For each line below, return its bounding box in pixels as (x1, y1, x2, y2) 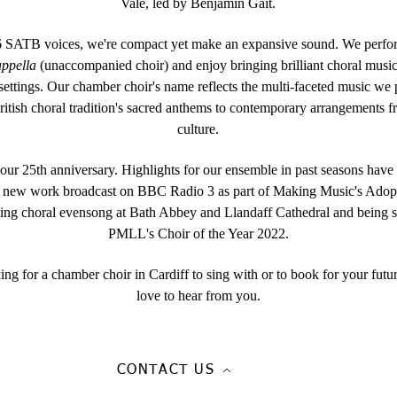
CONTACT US (116, 362, 215, 378)
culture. (177, 121, 219, 136)
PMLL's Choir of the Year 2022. (107, 226, 289, 241)
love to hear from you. (136, 288, 261, 303)
